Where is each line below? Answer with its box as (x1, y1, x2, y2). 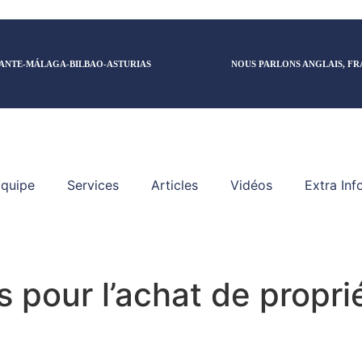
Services (67, 177, 119, 193)
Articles (151, 177, 198, 193)
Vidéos (230, 177, 272, 193)
